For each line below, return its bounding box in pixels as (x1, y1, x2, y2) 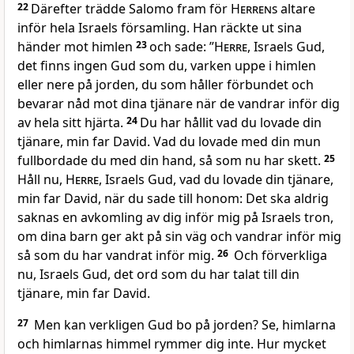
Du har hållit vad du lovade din (140, 114, 322, 132)
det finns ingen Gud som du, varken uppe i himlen (17, 57, 316, 75)
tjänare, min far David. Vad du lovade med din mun (17, 133, 321, 151)
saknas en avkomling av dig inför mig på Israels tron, (17, 209, 333, 227)
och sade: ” (149, 38, 214, 56)
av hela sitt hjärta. (17, 114, 126, 132)
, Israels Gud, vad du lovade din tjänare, (99, 171, 333, 189)
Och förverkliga (231, 247, 327, 265)
